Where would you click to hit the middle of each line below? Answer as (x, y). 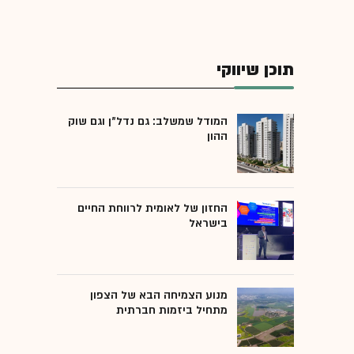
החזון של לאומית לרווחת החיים (153, 208)
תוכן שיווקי (255, 70)
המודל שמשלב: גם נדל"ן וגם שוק (148, 121)
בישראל (208, 223)
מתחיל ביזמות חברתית (172, 310)
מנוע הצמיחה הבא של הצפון (159, 295)
